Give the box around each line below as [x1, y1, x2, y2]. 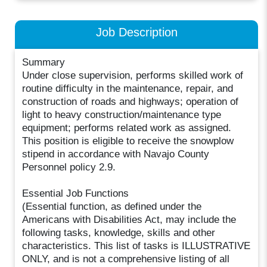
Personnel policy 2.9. [22, 161, 116, 173]
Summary [22, 56, 66, 68]
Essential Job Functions [22, 187, 129, 199]
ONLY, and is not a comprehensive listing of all [22, 253, 230, 265]
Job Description [95, 25, 178, 39]
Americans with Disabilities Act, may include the [22, 213, 237, 225]
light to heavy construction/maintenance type [22, 108, 222, 120]
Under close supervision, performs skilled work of [22, 69, 244, 81]
